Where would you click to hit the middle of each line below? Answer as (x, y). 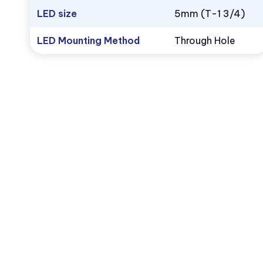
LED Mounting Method (88, 41)
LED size (57, 14)
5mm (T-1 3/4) (209, 14)
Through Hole (205, 41)
